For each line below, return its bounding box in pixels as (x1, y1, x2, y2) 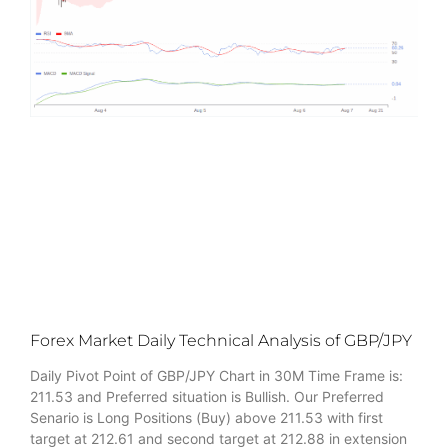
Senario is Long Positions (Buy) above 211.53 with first (30, 408, 383, 426)
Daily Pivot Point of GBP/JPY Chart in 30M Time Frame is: (30, 366, 403, 384)
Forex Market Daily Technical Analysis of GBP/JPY (30, 330, 412, 350)
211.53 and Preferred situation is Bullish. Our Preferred (30, 387, 384, 405)
